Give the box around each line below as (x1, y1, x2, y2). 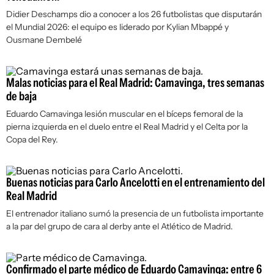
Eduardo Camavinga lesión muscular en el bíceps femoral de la (6, 108, 243, 119)
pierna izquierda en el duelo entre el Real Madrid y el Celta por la (6, 121, 248, 132)
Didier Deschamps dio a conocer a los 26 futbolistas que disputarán (6, 9, 262, 20)
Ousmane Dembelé (6, 34, 82, 45)
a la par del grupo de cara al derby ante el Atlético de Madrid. (6, 221, 233, 232)
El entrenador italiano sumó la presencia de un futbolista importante (6, 208, 264, 219)
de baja (6, 89, 37, 103)
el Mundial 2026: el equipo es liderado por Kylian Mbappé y (6, 21, 229, 32)
